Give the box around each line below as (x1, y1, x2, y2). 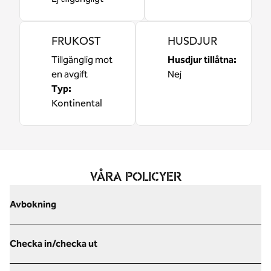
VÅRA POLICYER (90, 169, 181, 185)
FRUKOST (51, 34, 100, 48)
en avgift (51, 68, 88, 80)
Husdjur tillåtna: (168, 54, 237, 65)
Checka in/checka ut (10, 238, 97, 249)
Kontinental (51, 97, 102, 109)
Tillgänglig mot (51, 54, 113, 65)
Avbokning (10, 198, 56, 210)
